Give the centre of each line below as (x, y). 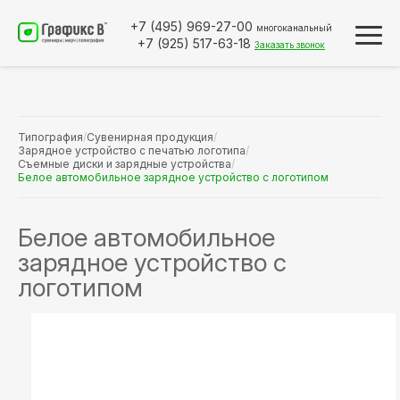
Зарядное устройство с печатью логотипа (132, 150)
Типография (50, 137)
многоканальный (294, 28)
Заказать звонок (290, 45)
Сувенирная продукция (150, 137)
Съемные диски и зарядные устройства (125, 164)
